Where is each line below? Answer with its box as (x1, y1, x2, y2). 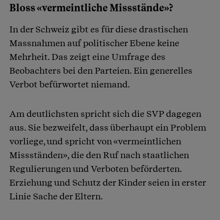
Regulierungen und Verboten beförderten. (9, 164, 182, 174)
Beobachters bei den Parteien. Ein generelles (9, 65, 192, 76)
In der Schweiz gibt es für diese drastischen (9, 24, 188, 35)
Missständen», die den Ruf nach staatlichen (9, 150, 189, 161)
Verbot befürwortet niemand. (9, 79, 130, 90)
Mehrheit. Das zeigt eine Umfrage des (9, 52, 165, 62)
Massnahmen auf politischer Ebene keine (9, 38, 179, 49)
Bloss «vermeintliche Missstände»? (9, 2, 173, 14)
